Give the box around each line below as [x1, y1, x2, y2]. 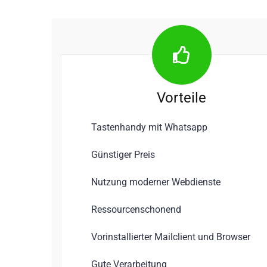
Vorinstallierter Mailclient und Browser [91, 231, 250, 243]
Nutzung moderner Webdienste [91, 176, 221, 188]
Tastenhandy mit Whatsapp [91, 121, 207, 133]
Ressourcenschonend [91, 203, 181, 215]
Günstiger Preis [91, 148, 155, 160]
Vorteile [157, 89, 206, 106]
